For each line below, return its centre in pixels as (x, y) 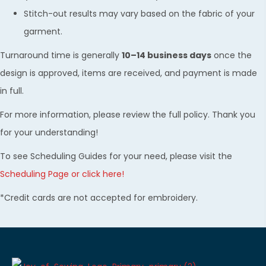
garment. (43, 31)
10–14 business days (167, 55)
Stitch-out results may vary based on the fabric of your (139, 13)
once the (232, 55)
